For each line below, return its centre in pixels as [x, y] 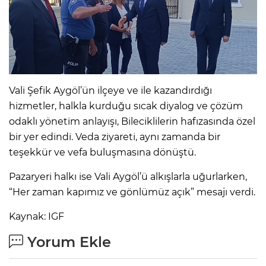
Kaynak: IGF [37, 217]
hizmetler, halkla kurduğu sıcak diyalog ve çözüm [126, 106]
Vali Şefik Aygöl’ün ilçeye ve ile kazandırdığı [110, 91]
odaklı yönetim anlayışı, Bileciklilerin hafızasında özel [132, 122]
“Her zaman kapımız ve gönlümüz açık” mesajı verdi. [132, 192]
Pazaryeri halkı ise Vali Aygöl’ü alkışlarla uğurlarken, [128, 177]
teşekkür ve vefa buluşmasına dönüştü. [102, 153]
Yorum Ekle [67, 242]
